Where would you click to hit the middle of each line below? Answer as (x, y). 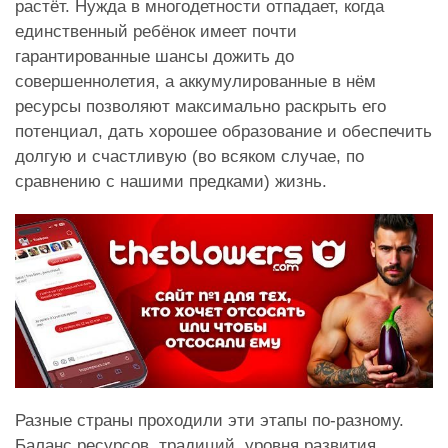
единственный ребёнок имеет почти (156, 32)
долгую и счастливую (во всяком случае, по (189, 157)
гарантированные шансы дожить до (154, 57)
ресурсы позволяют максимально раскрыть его (200, 107)
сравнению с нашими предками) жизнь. (171, 182)
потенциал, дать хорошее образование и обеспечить (223, 132)
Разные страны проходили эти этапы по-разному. (209, 421)
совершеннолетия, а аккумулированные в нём (195, 82)
